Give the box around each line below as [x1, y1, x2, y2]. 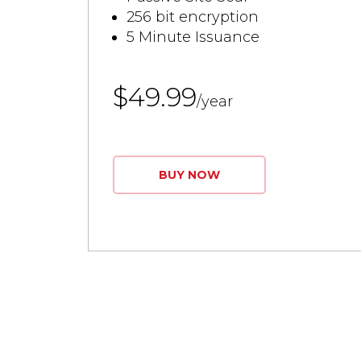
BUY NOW [158, 168, 220, 182]
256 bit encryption [126, 8, 259, 26]
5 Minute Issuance [126, 28, 259, 46]
